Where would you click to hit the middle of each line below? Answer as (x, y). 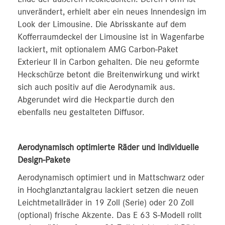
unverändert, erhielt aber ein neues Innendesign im (112, 12)
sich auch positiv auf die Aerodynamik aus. (96, 87)
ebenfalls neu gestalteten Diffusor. (81, 112)
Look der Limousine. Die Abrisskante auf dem (102, 24)
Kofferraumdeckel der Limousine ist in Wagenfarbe (111, 37)
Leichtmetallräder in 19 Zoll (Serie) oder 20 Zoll (106, 203)
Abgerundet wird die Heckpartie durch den (96, 100)
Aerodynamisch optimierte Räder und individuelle (108, 147)
